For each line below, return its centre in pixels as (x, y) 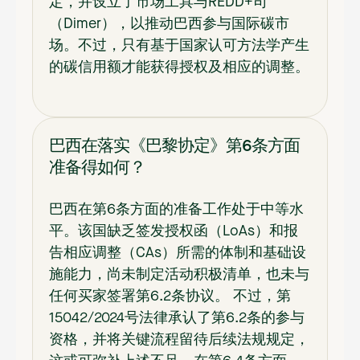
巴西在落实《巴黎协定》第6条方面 (174, 144)
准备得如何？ (97, 166)
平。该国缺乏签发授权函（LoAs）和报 (174, 231)
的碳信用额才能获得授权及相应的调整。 (179, 67)
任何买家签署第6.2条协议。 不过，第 (170, 296)
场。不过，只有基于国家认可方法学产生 (179, 45)
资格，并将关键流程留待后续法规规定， (179, 340)
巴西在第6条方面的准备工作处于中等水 (176, 209)
